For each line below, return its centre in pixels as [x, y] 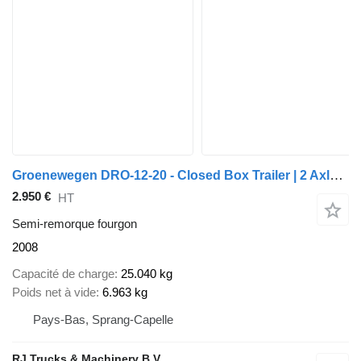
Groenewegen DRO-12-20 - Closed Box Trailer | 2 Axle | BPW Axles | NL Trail [336, 176]
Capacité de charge [63, 273]
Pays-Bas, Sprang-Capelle [103, 319]
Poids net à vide [54, 292]
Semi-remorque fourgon [75, 224]
